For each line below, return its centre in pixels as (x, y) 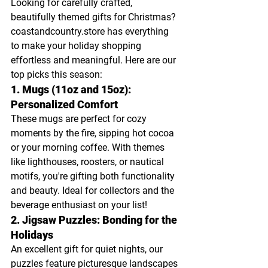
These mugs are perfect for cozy (80, 119)
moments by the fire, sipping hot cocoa (94, 133)
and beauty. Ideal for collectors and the (94, 191)
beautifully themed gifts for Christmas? (95, 17)
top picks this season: (57, 75)
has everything (138, 32)
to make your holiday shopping (77, 46)
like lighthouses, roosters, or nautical (89, 162)
